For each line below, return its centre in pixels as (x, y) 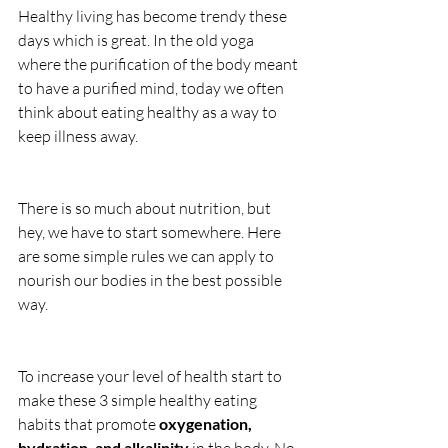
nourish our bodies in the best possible (151, 280)
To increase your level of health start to (151, 376)
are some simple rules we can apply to (147, 256)
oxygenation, (207, 424)
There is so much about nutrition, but (146, 208)
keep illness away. (78, 136)
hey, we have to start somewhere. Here (151, 232)
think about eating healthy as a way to (149, 112)
